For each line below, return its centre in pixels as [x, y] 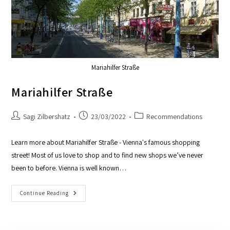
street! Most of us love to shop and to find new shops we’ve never [108, 155]
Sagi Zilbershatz [47, 116]
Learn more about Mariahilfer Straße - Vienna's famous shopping [106, 142]
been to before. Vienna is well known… [69, 168]
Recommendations [175, 116]
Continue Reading [45, 193]
